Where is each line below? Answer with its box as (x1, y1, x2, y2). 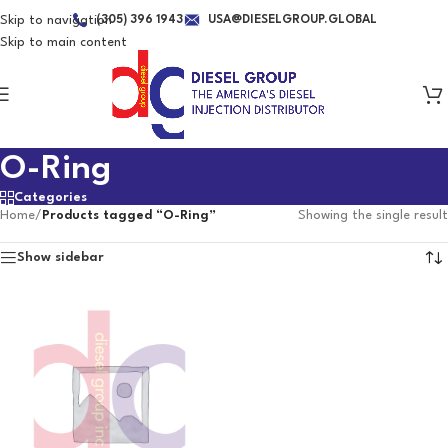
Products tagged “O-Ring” (42, 209, 216, 222)
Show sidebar (17, 251, 104, 264)
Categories (14, 191, 87, 204)
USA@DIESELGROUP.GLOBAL (208, 14, 377, 26)
